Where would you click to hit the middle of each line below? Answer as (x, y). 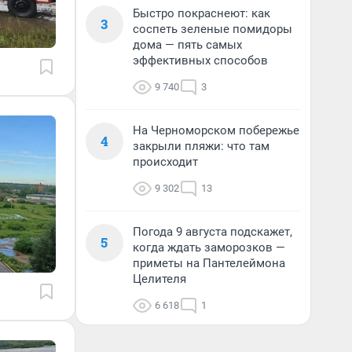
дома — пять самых (187, 45)
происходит (165, 162)
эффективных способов (200, 60)
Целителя (159, 279)
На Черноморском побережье (216, 130)
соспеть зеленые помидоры (213, 29)
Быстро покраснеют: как (202, 13)
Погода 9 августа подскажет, (213, 232)
